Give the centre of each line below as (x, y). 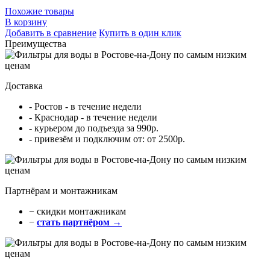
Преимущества (36, 44)
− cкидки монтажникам (77, 212)
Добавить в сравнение (51, 33)
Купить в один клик (140, 33)
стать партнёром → (79, 222)
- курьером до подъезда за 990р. (94, 128)
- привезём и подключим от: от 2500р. (107, 139)
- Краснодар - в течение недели (93, 118)
